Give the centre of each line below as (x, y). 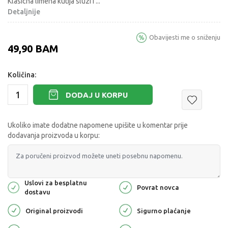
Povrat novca (158, 188)
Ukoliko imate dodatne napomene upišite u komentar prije (98, 125)
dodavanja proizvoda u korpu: (54, 136)
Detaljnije (24, 12)
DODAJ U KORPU (97, 95)
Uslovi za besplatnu (56, 183)
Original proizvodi (54, 210)
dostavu (38, 192)
